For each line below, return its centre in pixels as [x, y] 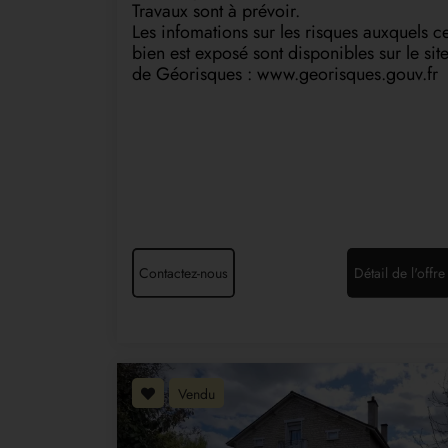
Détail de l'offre [399, 272]
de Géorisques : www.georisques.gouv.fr [285, 73]
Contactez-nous [183, 272]
